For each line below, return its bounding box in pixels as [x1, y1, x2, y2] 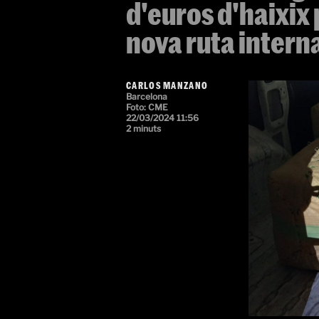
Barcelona [126, 91, 167, 102]
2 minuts [126, 123, 161, 134]
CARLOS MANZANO [126, 80, 209, 90]
